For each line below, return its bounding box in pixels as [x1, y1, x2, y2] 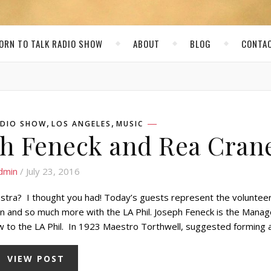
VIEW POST [7, 253, 65, 264]
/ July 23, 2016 [17, 165, 80, 177]
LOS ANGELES [51, 119, 111, 129]
